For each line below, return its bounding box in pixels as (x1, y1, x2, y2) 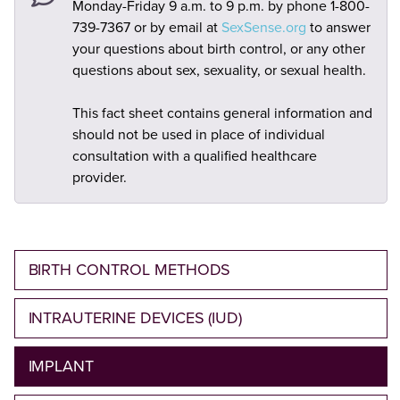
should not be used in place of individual (71, 126, 325, 145)
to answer (305, 19, 371, 37)
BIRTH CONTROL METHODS (28, 260, 231, 280)
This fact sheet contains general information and (71, 104, 372, 123)
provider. (71, 169, 127, 187)
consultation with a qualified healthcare (71, 147, 317, 166)
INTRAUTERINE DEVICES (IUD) (28, 308, 243, 329)
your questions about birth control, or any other (71, 40, 365, 59)
